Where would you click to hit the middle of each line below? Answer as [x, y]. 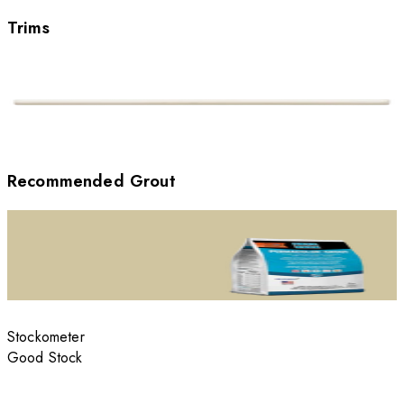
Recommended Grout [92, 181]
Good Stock [45, 358]
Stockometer [46, 337]
